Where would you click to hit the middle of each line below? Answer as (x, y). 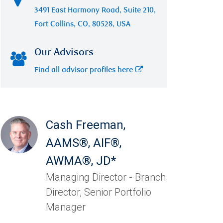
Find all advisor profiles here (84, 71)
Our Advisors (64, 54)
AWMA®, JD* (81, 161)
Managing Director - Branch (106, 177)
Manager (66, 207)
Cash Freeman (85, 125)
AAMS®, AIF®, (84, 143)
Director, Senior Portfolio (99, 192)
